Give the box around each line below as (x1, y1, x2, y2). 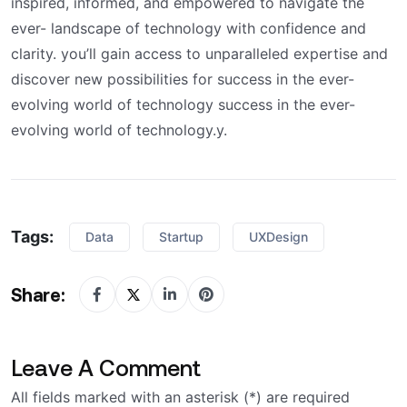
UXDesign (249, 229, 308, 245)
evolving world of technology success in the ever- (11, 95, 355, 114)
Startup (159, 229, 203, 245)
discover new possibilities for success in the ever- (11, 70, 354, 89)
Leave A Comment (11, 353, 201, 382)
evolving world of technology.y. (11, 121, 227, 140)
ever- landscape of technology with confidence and (11, 19, 366, 38)
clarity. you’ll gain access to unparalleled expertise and (11, 45, 388, 64)
